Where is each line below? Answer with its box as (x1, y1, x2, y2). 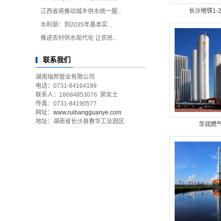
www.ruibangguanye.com (53, 109, 121, 116)
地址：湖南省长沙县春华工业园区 (36, 118, 124, 125)
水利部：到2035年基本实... (40, 21, 112, 28)
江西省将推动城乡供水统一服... (40, 8, 122, 15)
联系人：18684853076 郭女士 (36, 91, 119, 98)
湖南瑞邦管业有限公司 (36, 74, 95, 80)
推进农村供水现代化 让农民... (40, 35, 117, 41)
